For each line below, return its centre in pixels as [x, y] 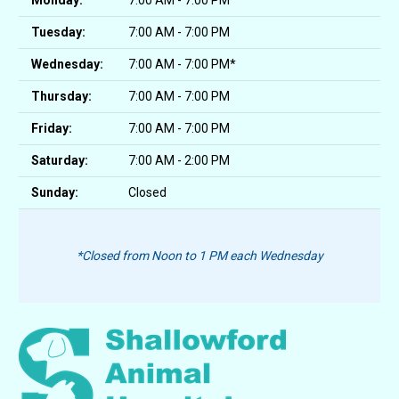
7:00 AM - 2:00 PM [179, 160]
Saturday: [60, 160]
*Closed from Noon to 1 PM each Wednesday [199, 256]
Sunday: [55, 192]
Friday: [52, 128]
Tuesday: [58, 32]
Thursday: [61, 96]
